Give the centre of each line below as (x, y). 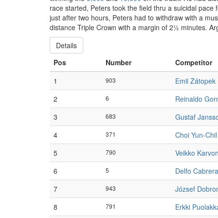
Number (118, 62)
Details (66, 45)
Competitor (194, 62)
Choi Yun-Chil (196, 135)
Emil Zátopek (195, 81)
